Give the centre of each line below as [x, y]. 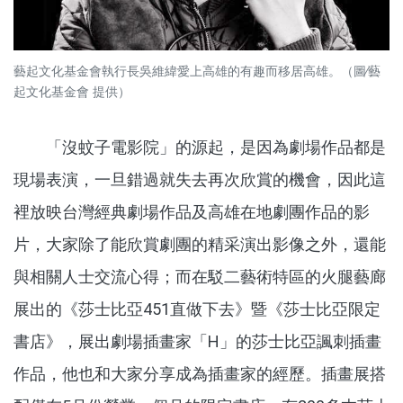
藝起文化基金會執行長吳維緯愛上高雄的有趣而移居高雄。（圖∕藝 [197, 71]
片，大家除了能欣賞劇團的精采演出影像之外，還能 [200, 244]
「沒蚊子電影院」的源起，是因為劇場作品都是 [200, 147]
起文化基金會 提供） [72, 92]
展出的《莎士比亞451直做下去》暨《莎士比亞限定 [197, 309]
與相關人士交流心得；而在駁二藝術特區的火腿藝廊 [200, 276]
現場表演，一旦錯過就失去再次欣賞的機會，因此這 [200, 179]
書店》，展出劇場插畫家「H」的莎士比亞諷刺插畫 [197, 341]
